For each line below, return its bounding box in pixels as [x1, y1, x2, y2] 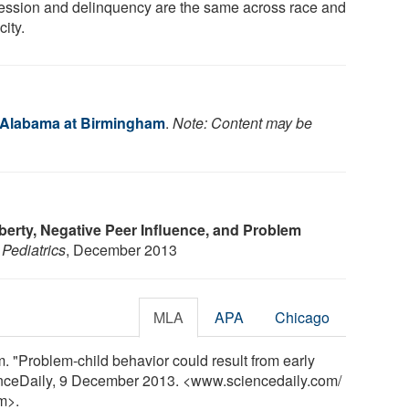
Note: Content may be [173, 111, 312, 133]
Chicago [275, 306, 330, 328]
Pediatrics [2, 238, 66, 260]
